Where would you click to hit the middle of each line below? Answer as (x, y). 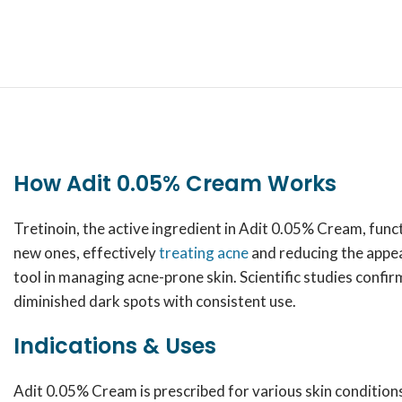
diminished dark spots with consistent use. (155, 301)
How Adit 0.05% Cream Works (175, 184)
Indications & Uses (115, 346)
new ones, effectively (86, 253)
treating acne (204, 253)
